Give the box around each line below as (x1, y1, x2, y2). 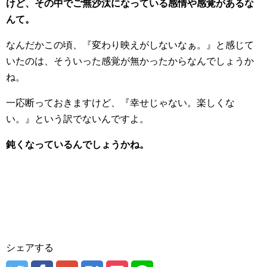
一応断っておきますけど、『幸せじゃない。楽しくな (6, 98, 235, 108)
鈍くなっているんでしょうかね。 (6, 139, 149, 150)
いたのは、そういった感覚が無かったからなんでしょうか (6, 56, 254, 66)
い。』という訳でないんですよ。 (6, 114, 149, 124)
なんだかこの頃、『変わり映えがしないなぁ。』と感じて (6, 40, 254, 50)
